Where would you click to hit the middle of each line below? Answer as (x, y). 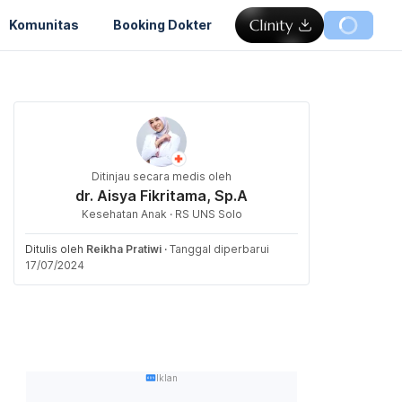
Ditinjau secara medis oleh (162, 176)
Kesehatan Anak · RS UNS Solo (162, 214)
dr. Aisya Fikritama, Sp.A (162, 196)
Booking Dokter (162, 24)
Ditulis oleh (56, 249)
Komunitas (44, 24)
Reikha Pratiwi (124, 249)
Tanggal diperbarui (219, 249)
